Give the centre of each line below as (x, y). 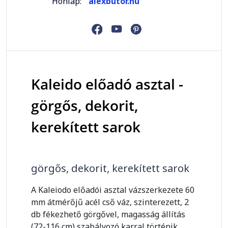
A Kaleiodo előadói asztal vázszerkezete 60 (113, 190)
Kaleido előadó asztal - (107, 84)
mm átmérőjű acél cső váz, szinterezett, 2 (110, 202)
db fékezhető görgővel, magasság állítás (108, 215)
